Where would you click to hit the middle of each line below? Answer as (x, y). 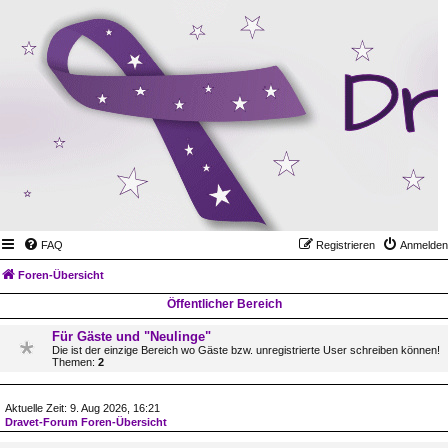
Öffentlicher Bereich (224, 304)
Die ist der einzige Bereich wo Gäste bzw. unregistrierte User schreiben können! (246, 350)
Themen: (75, 362)
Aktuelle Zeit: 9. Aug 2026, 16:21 (82, 408)
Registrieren (345, 245)
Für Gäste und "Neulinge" (131, 336)
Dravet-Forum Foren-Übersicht (86, 422)
